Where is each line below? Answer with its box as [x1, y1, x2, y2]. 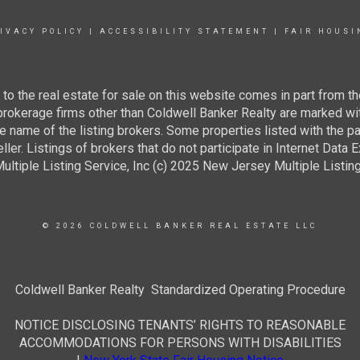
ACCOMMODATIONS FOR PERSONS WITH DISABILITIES [18, 334, 342, 350]
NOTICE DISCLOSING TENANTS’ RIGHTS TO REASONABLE [14, 317, 346, 333]
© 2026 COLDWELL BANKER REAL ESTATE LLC [43, 221, 317, 230]
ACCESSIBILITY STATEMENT [99, 27, 269, 35]
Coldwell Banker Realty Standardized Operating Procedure [14, 281, 346, 297]
